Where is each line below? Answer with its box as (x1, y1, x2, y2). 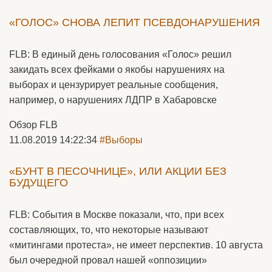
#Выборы (100, 135, 143, 146)
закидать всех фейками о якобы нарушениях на (9, 64, 225, 75)
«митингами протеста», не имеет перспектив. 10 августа (9, 240, 263, 251)
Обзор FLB (9, 120, 58, 131)
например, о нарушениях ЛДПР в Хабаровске (9, 95, 217, 106)
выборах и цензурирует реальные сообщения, (9, 80, 218, 90)
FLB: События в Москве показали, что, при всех (9, 209, 224, 220)
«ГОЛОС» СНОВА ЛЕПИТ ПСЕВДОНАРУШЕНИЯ (9, 16, 260, 29)
